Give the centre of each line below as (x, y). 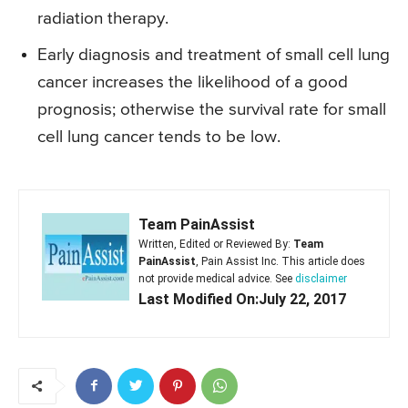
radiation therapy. (103, 18)
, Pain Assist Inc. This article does (280, 261)
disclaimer (321, 278)
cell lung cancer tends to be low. (159, 137)
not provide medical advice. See (217, 278)
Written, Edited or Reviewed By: (216, 244)
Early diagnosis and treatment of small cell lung (214, 55)
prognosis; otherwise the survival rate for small (212, 109)
